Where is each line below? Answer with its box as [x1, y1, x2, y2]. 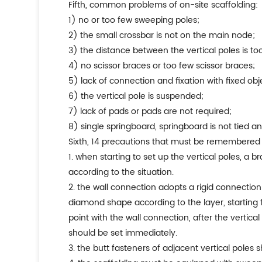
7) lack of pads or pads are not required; [68, 105, 232, 118]
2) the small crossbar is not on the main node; [68, 29, 256, 42]
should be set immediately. [68, 226, 178, 240]
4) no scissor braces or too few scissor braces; [68, 59, 256, 73]
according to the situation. [68, 166, 174, 179]
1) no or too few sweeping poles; [68, 13, 200, 27]
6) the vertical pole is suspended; [68, 89, 204, 103]
